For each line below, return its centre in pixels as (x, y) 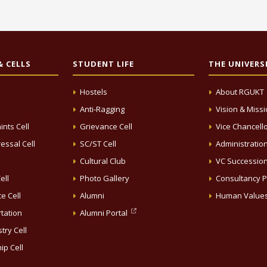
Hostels (94, 92)
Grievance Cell (106, 127)
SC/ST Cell (98, 144)
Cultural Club (103, 161)
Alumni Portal (105, 213)
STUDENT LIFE (103, 64)
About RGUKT (240, 92)
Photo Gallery (105, 178)
